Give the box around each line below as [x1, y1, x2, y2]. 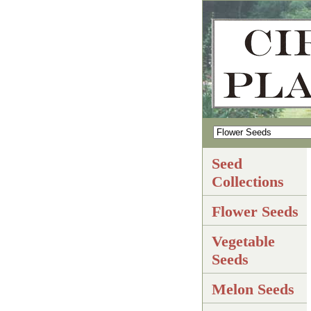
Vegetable [212, 233, 275, 250]
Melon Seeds [212, 280, 294, 298]
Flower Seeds [212, 203, 299, 220]
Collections [212, 173, 284, 190]
